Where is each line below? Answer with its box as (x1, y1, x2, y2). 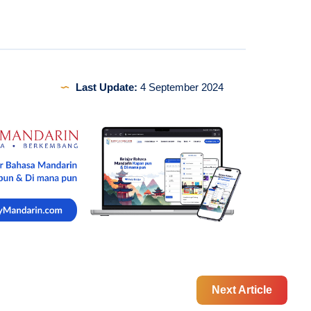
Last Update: (75, 81, 137, 94)
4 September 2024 (137, 81, 224, 94)
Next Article (212, 283, 272, 296)
